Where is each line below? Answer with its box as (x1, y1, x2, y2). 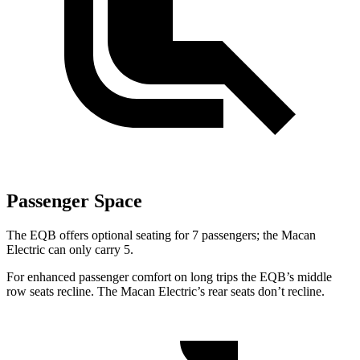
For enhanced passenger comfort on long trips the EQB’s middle (6, 269, 332, 284)
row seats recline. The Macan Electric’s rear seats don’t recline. (6, 284, 325, 298)
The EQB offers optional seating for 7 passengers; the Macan (6, 227, 316, 242)
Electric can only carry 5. (6, 242, 133, 256)
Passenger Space (6, 190, 142, 211)
